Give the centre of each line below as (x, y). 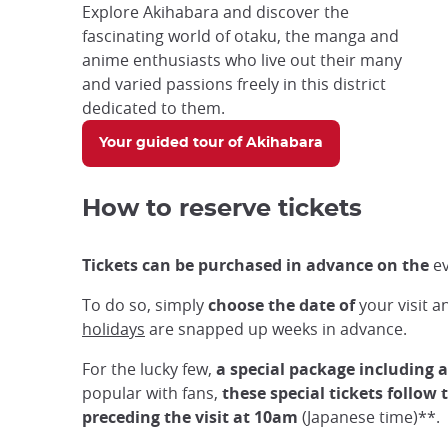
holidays (113, 328)
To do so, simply (145, 304)
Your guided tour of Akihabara (211, 143)
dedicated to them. (153, 108)
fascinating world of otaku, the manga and (240, 36)
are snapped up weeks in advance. (276, 328)
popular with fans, (152, 392)
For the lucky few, (149, 368)
